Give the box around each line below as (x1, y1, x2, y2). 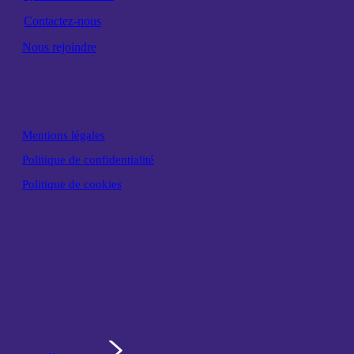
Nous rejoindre (22, 40, 96, 55)
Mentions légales (22, 128, 105, 141)
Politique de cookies (22, 177, 122, 190)
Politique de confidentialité (22, 153, 154, 166)
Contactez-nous (24, 14, 101, 28)
